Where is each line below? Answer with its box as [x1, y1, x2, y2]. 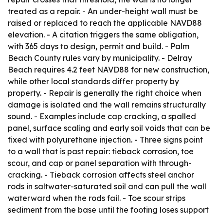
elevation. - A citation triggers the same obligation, [8, 30, 199, 39]
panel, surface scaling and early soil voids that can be [8, 123, 210, 133]
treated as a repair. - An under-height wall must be [8, 6, 198, 16]
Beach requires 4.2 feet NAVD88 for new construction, [8, 65, 209, 74]
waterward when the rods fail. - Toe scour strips [8, 193, 185, 203]
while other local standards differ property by [8, 76, 179, 86]
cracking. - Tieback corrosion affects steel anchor [8, 170, 194, 180]
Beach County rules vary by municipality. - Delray [8, 53, 192, 63]
